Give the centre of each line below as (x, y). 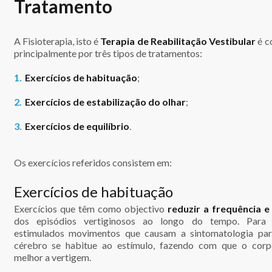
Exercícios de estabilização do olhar (105, 101)
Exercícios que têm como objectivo (90, 208)
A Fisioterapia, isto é (57, 41)
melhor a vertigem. (52, 257)
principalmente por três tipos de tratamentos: (108, 53)
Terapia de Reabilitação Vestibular (178, 41)
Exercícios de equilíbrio (77, 126)
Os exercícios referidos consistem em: (93, 162)
